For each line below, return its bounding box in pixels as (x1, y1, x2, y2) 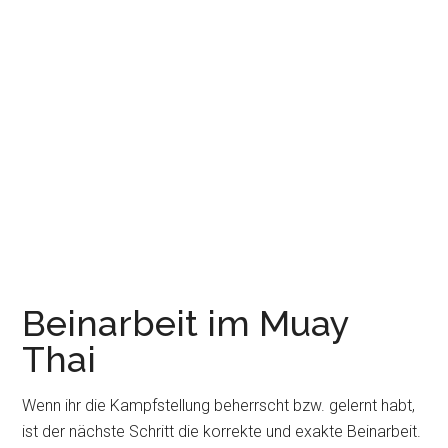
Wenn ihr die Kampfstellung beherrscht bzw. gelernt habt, (22, 396, 416, 415)
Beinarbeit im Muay (22, 302, 350, 344)
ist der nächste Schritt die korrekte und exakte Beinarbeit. (22, 422, 422, 441)
